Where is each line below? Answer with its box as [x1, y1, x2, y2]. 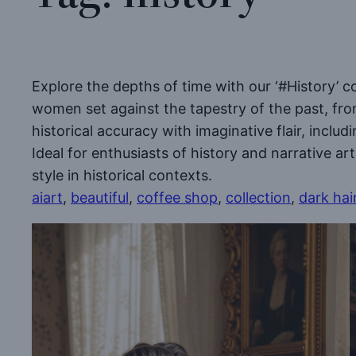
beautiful [71, 189, 129, 207]
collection [226, 189, 291, 207]
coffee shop [137, 189, 218, 207]
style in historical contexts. [32, 167, 212, 184]
